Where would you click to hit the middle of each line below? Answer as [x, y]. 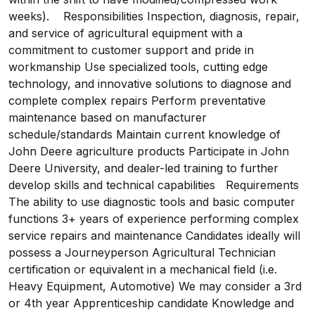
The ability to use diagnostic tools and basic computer [152, 202]
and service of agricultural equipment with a [126, 33]
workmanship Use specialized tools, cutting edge [138, 67]
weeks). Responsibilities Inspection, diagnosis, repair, [154, 16]
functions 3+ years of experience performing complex [154, 219]
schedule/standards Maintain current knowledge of [144, 134]
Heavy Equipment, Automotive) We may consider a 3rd [155, 286]
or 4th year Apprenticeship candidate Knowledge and [151, 303]
